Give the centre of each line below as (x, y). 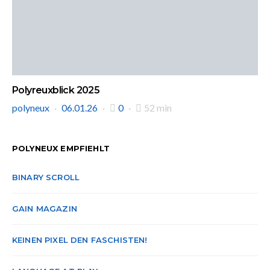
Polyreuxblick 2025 (56, 90)
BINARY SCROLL (46, 177)
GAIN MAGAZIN (45, 209)
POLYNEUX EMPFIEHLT (61, 148)
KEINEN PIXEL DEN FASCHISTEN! (80, 240)
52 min (158, 108)
